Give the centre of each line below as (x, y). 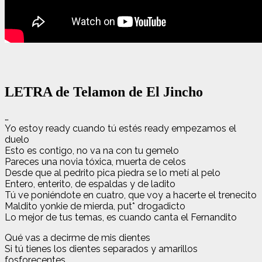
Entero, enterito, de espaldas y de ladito (90, 184)
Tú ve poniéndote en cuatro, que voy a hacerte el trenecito (131, 195)
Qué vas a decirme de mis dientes (77, 237)
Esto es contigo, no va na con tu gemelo (92, 150)
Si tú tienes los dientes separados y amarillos (101, 249)
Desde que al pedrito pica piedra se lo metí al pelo (113, 173)
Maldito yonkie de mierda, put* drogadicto (95, 206)
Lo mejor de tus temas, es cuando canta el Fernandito (121, 217)
